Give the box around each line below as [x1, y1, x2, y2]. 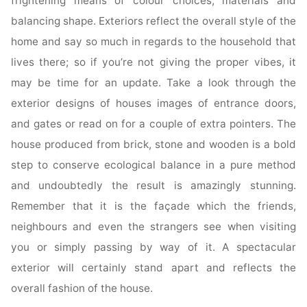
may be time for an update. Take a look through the [11, 76, 296, 90]
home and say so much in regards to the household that [11, 35, 296, 49]
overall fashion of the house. [11, 282, 153, 295]
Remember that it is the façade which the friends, [11, 199, 296, 213]
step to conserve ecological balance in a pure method [11, 158, 296, 172]
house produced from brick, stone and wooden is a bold [11, 138, 296, 151]
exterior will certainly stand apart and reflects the [11, 261, 296, 275]
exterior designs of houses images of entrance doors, [11, 97, 296, 110]
